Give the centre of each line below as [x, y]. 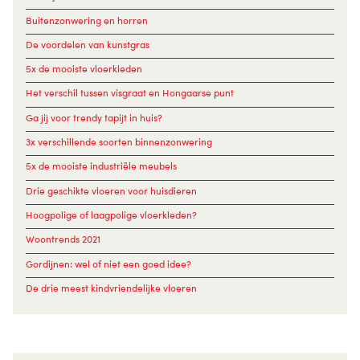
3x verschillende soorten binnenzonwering [119, 142]
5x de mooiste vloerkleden [84, 69]
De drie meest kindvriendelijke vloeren [111, 288]
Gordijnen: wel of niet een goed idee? [108, 264]
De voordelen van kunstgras [88, 44]
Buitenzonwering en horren [87, 20]
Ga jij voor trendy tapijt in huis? [94, 117]
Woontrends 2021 [63, 239]
